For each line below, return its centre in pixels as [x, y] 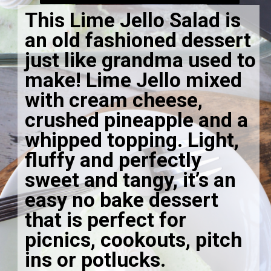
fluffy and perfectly [113, 160]
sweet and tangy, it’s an [131, 180]
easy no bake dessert [122, 200]
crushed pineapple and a [137, 120]
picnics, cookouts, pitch [134, 240]
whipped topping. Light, [132, 140]
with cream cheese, [114, 100]
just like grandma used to [141, 60]
